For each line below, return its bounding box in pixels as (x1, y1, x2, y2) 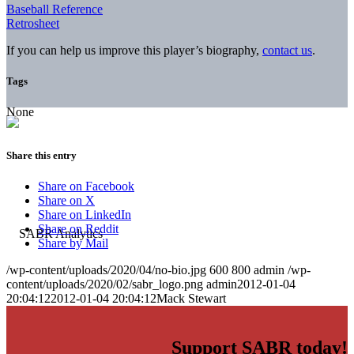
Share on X (38, 194, 95, 208)
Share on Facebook (38, 179, 134, 194)
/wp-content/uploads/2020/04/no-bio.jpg (6, 263, 206, 277)
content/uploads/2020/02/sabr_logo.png (6, 277, 203, 292)
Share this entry (6, 149, 77, 162)
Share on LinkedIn (38, 208, 131, 222)
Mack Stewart (156, 292, 226, 306)
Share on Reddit (38, 222, 119, 236)
